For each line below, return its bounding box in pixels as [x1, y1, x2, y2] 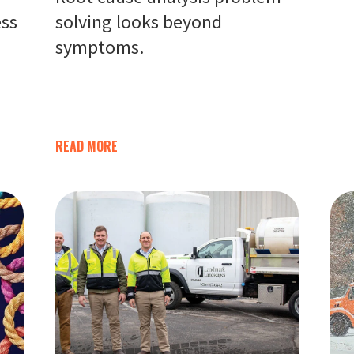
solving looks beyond [55, 9, 222, 34]
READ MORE [55, 137, 118, 156]
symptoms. [55, 35, 144, 59]
